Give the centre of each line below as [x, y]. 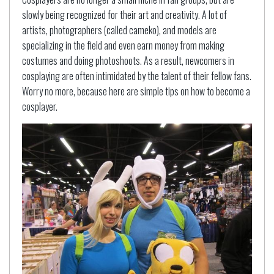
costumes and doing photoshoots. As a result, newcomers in [128, 61]
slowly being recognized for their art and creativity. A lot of [124, 15]
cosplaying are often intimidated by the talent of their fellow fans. [137, 76]
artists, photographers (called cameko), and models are [119, 30]
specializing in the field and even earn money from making [123, 46]
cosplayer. [40, 107]
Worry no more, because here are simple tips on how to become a [136, 91]
